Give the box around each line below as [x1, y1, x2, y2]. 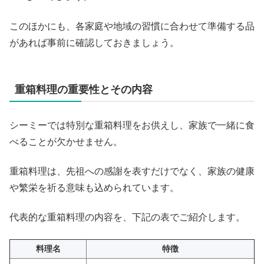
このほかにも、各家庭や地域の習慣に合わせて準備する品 [9, 21, 255, 31]
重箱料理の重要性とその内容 [15, 83, 153, 95]
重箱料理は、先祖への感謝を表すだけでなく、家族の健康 [9, 166, 255, 177]
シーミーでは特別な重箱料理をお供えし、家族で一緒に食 [9, 120, 255, 130]
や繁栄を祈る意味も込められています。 [9, 183, 179, 193]
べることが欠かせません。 [9, 136, 123, 147]
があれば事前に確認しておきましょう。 [9, 37, 179, 48]
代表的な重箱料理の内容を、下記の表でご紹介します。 [9, 212, 245, 223]
